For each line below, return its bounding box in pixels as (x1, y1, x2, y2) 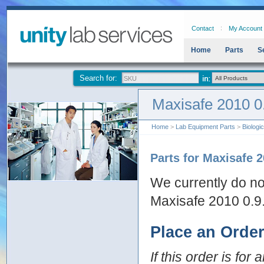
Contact (192, 25, 214, 32)
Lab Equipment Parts (176, 123, 235, 130)
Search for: (80, 74, 117, 82)
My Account (229, 25, 262, 32)
